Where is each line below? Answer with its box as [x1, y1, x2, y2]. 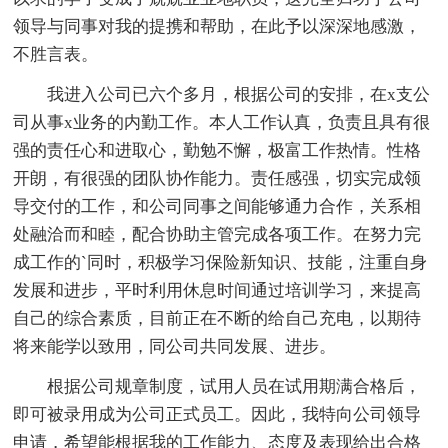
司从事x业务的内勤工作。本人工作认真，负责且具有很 [13, 112, 431, 132]
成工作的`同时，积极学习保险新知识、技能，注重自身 [13, 252, 428, 272]
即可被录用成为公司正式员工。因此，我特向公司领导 [13, 404, 422, 424]
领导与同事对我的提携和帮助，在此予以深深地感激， [13, 16, 422, 36]
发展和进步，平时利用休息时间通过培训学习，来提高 [13, 280, 422, 300]
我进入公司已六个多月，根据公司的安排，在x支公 [13, 84, 431, 104]
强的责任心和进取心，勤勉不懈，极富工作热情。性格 [13, 140, 422, 160]
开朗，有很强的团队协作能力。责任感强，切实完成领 [13, 168, 422, 188]
